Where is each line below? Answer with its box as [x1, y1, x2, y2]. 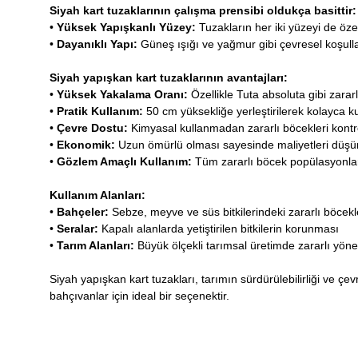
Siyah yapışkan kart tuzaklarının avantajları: [50, 71, 288, 84]
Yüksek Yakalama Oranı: [57, 88, 188, 101]
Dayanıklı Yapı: [57, 38, 137, 50]
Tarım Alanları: [57, 239, 134, 252]
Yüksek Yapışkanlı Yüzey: [57, 21, 199, 34]
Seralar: [57, 222, 98, 235]
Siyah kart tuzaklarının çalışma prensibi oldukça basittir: [50, 4, 356, 17]
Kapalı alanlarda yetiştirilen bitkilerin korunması [98, 222, 339, 235]
